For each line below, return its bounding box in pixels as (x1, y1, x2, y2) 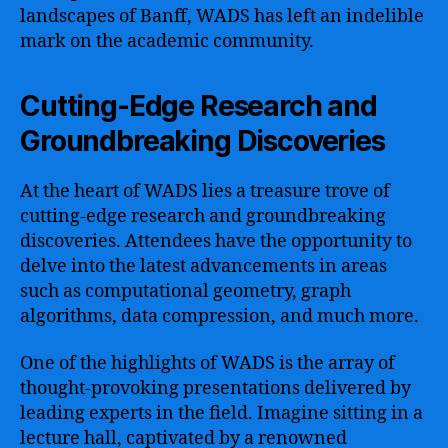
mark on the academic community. (20, 29, 314, 53)
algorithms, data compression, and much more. (20, 304, 419, 328)
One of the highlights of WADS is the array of (20, 352, 395, 375)
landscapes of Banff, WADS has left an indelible (20, 4, 424, 28)
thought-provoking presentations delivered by (20, 377, 411, 400)
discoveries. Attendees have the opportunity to (20, 229, 412, 253)
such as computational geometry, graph (20, 279, 351, 303)
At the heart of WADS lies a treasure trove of (20, 179, 390, 203)
